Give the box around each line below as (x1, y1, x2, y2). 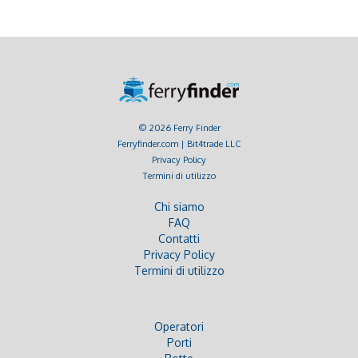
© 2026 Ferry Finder (137, 121, 221, 133)
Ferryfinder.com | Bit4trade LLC (117, 137, 241, 149)
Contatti (158, 231, 200, 245)
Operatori (154, 319, 204, 333)
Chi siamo (153, 199, 205, 213)
